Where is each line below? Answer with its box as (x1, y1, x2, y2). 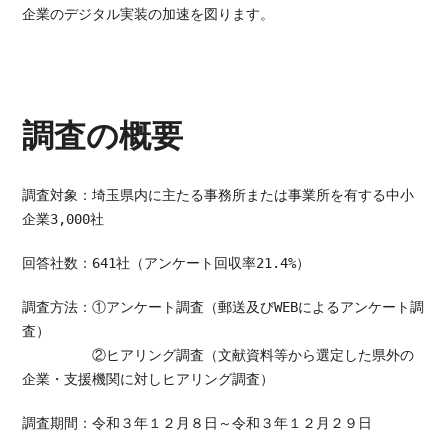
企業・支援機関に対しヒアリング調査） (22, 371, 275, 387)
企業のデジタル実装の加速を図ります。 (22, 6, 275, 22)
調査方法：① (22, 299, 107, 315)
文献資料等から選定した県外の (218, 347, 415, 363)
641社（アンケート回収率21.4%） (92, 255, 311, 271)
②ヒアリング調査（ (22, 347, 219, 363)
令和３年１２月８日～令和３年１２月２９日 (92, 415, 373, 431)
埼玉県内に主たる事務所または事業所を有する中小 (92, 187, 415, 203)
